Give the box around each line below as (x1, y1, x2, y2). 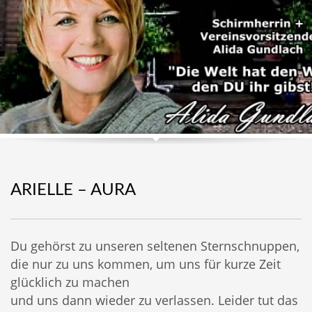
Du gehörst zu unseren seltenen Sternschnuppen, (10, 237, 299, 255)
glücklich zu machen (10, 274, 130, 291)
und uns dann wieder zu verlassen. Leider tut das (10, 292, 298, 309)
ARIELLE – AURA (10, 182, 136, 199)
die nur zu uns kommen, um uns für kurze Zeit (10, 256, 281, 273)
